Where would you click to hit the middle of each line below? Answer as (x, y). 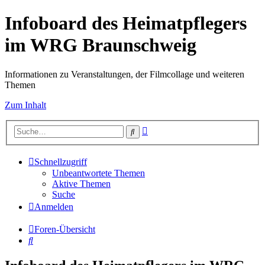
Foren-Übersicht (65, 230)
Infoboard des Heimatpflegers (126, 23)
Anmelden (54, 207)
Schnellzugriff (61, 162)
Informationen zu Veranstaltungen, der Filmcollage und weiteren (125, 74)
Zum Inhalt (25, 105)
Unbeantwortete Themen (98, 173)
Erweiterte (167, 129)
